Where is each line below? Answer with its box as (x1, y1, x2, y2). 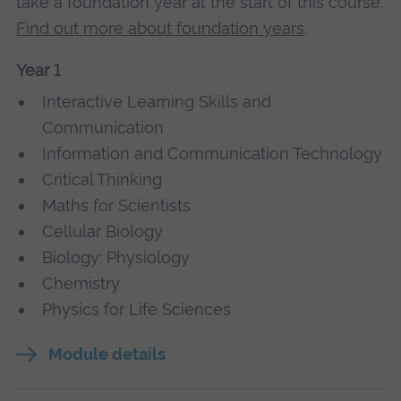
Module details (47, 345, 166, 364)
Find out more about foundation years (15, 19, 304, 38)
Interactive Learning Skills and (41, 92, 271, 112)
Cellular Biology (41, 222, 163, 242)
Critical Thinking (41, 170, 162, 190)
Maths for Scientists (41, 196, 191, 216)
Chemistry (41, 274, 120, 294)
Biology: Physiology (41, 248, 190, 268)
